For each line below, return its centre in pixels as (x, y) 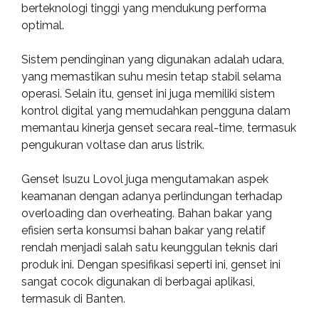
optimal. (43, 25)
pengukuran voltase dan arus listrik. (113, 145)
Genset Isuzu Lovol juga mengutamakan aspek (145, 179)
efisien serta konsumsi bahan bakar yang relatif (143, 230)
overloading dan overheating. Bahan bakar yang (147, 213)
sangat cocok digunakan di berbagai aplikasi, (138, 282)
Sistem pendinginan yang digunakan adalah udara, (153, 59)
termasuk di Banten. (73, 299)
